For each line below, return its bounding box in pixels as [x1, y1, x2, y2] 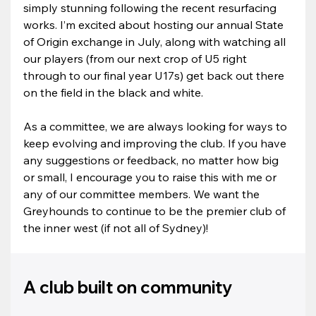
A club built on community [23, 276, 233, 298]
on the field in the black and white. [23, 85, 204, 99]
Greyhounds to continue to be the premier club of [23, 203, 289, 218]
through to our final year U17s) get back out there [23, 68, 288, 83]
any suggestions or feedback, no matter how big [23, 152, 282, 167]
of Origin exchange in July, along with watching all [23, 34, 289, 49]
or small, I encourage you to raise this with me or [23, 169, 280, 184]
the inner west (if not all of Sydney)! [23, 220, 209, 235]
